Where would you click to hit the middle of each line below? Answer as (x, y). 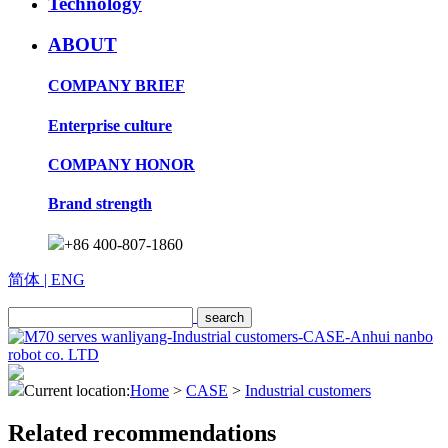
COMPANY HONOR (121, 164)
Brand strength (100, 204)
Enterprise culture (110, 125)
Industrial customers (308, 391)
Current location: (77, 391)
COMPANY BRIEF (116, 86)
